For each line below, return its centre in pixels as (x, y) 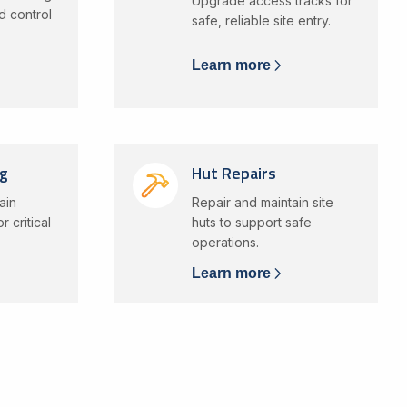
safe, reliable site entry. (261, 20)
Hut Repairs (233, 173)
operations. (225, 242)
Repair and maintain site (262, 202)
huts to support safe (251, 222)
